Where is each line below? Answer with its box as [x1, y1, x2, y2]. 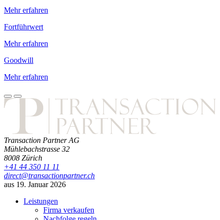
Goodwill [4, 55, 33, 64]
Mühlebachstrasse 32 [4, 144, 70, 153]
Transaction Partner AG [4, 136, 80, 144]
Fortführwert [4, 22, 43, 31]
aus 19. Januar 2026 [4, 180, 66, 189]
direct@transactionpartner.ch [4, 171, 95, 180]
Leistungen [24, 196, 58, 205]
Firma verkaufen [43, 205, 94, 214]
